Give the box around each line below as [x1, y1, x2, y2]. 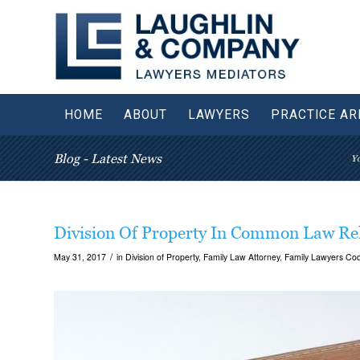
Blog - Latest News [54, 151, 162, 166]
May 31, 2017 [54, 251, 106, 263]
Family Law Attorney [203, 251, 280, 263]
